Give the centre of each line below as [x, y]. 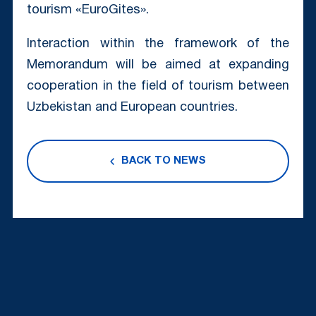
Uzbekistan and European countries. [132, 108]
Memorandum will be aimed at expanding [158, 66]
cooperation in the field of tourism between [158, 87]
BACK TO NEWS [164, 161]
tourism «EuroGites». [87, 11]
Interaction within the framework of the [158, 44]
